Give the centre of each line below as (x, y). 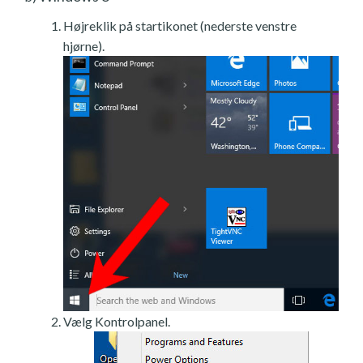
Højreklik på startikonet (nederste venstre (180, 25)
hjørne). (84, 45)
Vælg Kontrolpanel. (117, 321)
